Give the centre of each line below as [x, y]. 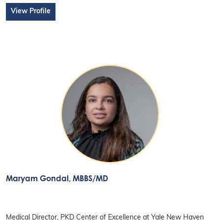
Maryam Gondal [38, 179]
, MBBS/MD [89, 179]
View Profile [31, 12]
